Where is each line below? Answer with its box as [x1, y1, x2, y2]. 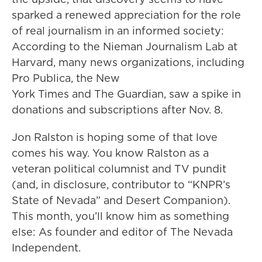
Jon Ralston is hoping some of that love [12, 130, 218, 145]
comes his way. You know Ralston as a [12, 146, 209, 161]
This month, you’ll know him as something [12, 209, 229, 224]
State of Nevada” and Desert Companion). [12, 193, 230, 208]
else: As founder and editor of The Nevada [12, 225, 233, 240]
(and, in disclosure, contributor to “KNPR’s [12, 177, 230, 192]
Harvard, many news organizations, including [12, 55, 244, 70]
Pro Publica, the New [12, 71, 120, 86]
